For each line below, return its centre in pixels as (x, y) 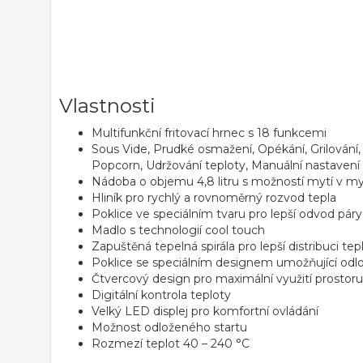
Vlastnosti (107, 106)
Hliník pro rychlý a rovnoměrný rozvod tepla (214, 198)
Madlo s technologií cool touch (178, 230)
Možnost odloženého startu (169, 327)
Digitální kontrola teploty (161, 295)
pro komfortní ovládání (253, 311)
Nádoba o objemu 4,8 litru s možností (199, 181)
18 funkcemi (292, 133)
